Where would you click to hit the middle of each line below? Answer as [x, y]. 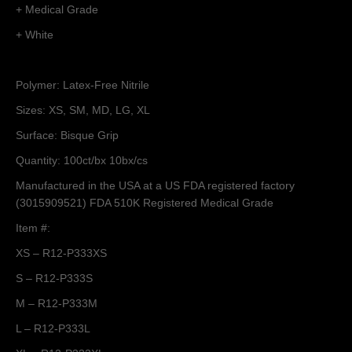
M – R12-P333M [57, 303]
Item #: [33, 227]
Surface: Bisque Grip [67, 135]
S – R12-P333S [54, 278]
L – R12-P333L [53, 328]
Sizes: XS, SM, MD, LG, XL [83, 110]
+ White [35, 34]
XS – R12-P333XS [61, 253]
